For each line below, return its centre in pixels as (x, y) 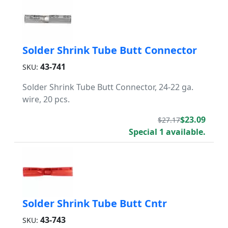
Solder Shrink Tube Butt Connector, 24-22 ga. (108, 87)
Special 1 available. (167, 132)
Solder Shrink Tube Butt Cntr (95, 203)
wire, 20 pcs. (46, 99)
